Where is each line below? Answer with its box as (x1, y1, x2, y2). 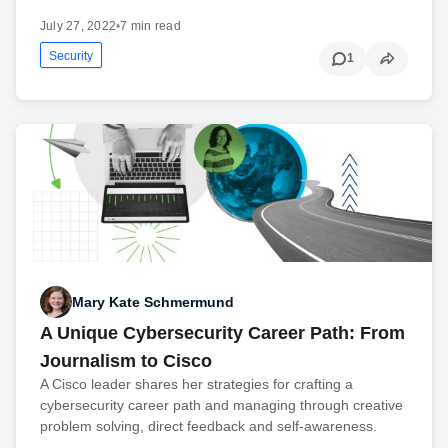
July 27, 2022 (40, 18, 117, 33)
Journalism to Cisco (40, 351, 212, 372)
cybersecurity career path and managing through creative (40, 397, 403, 414)
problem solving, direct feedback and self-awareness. (40, 418, 377, 435)
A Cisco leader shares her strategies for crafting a (40, 376, 353, 393)
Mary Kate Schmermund (72, 293, 234, 310)
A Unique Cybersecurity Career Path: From (40, 323, 405, 344)
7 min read (120, 18, 181, 33)
